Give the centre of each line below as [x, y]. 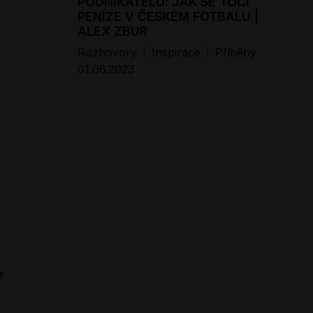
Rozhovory [107, 52]
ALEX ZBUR [112, 31]
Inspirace [176, 52]
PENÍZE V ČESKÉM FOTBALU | [168, 16]
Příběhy [236, 52]
